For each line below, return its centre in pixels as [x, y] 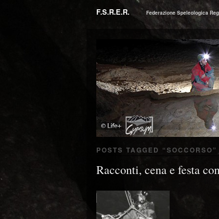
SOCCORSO [190, 150]
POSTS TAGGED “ [131, 150]
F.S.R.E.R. [113, 12]
